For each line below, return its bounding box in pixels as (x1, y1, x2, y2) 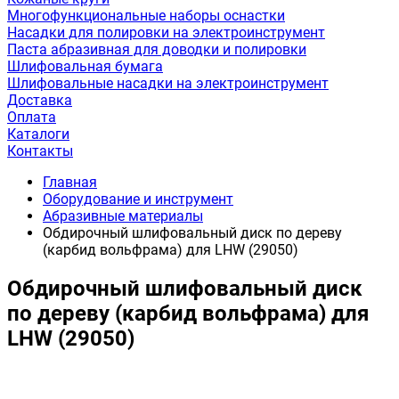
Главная (43, 174, 97, 191)
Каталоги (7, 126, 69, 142)
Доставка (7, 92, 72, 109)
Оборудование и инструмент (43, 191, 233, 208)
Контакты (7, 142, 73, 159)
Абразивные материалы (43, 208, 203, 224)
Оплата (7, 109, 56, 126)
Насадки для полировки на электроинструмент (7, 24, 325, 41)
